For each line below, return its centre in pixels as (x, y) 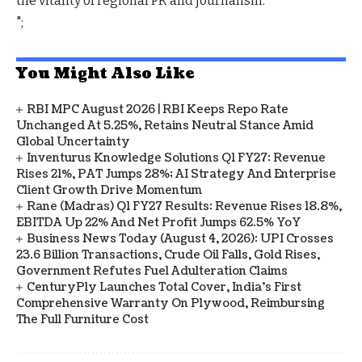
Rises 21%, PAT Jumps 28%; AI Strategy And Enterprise (176, 174)
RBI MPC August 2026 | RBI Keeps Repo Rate (158, 109)
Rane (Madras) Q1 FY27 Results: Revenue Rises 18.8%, (185, 206)
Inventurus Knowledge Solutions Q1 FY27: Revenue (177, 158)
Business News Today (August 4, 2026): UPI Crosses (181, 238)
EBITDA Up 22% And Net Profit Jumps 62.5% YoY (158, 222)
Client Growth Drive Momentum (109, 190)
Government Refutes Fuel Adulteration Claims (152, 271)
